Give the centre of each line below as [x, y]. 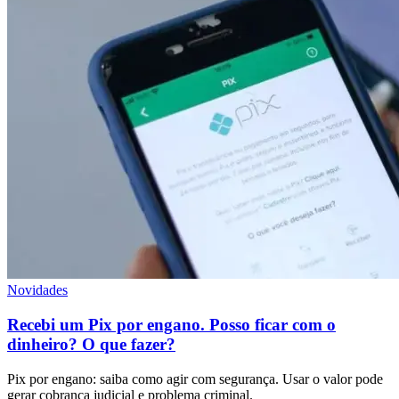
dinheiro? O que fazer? [91, 345]
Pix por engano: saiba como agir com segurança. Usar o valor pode [195, 379]
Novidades [37, 290]
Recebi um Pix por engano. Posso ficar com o [171, 325]
